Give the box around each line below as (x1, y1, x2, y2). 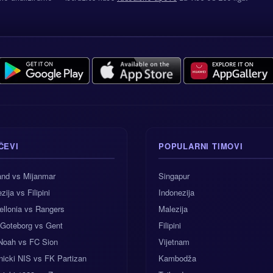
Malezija (158, 203, 188, 214)
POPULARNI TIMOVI (158, 140, 243, 152)
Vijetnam (158, 236, 190, 247)
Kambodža (158, 252, 196, 264)
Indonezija (158, 186, 194, 198)
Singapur (158, 170, 190, 182)
